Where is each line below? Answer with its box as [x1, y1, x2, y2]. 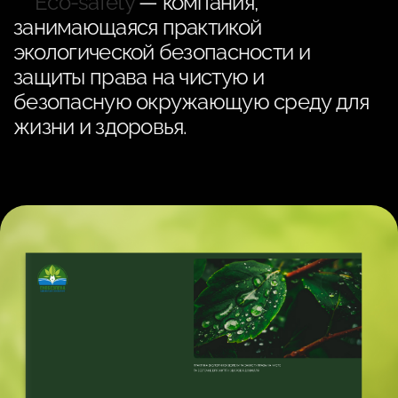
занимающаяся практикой [13, 14, 262, 40]
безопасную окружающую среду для [13, 89, 370, 115]
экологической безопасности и [13, 39, 310, 65]
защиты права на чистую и [13, 64, 265, 90]
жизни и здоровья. [13, 114, 187, 139]
